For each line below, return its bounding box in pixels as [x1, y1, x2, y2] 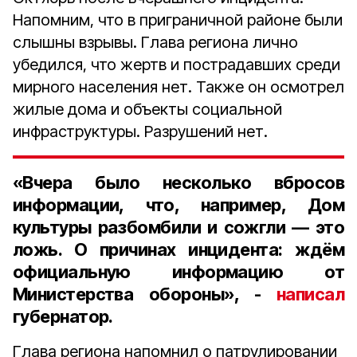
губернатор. [13, 306, 113, 327]
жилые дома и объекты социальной [13, 100, 282, 119]
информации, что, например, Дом [13, 194, 344, 215]
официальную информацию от [13, 261, 344, 282]
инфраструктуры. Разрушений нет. [13, 122, 268, 141]
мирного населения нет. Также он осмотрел [13, 77, 344, 96]
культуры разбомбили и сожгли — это [13, 217, 344, 237]
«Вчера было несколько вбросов [13, 172, 344, 193]
